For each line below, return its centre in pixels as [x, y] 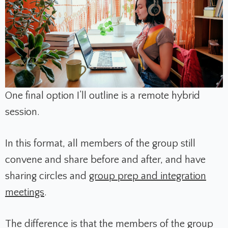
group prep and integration [148, 176]
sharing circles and [47, 176]
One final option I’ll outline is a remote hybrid [103, 95]
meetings [25, 192]
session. [22, 112]
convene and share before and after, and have [105, 160]
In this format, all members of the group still [100, 143]
